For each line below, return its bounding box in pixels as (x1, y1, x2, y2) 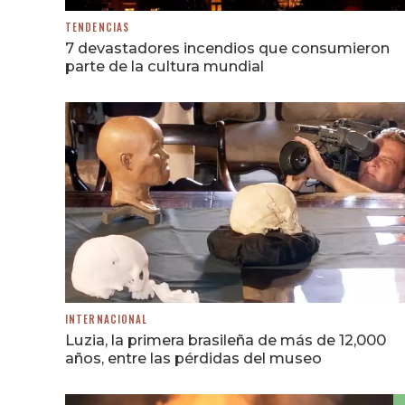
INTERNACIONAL (65, 311, 148, 326)
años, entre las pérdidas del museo (65, 348, 322, 367)
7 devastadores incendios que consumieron (65, 38, 390, 57)
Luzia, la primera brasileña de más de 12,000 (65, 330, 386, 349)
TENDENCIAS (65, 19, 130, 34)
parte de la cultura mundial (65, 56, 264, 75)
